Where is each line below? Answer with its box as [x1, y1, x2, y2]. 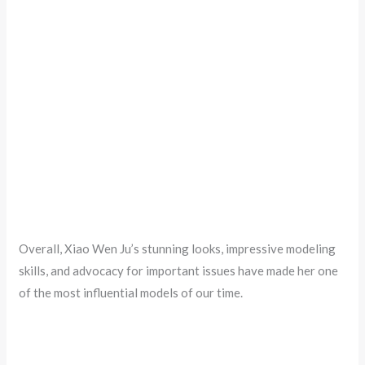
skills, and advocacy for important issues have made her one [19, 263, 339, 279]
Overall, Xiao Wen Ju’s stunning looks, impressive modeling [19, 241, 336, 257]
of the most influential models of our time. [19, 285, 244, 301]
